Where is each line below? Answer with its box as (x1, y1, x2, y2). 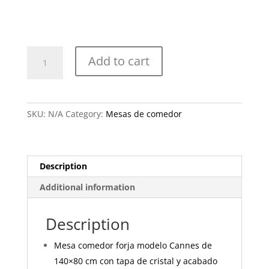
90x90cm (26, 88, 62, 100)
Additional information (39, 181, 135, 193)
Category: (65, 108, 106, 120)
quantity (26, 102, 60, 114)
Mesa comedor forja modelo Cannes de (53, 240, 212, 252)
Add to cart (88, 53, 150, 70)
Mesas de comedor (105, 108, 182, 120)
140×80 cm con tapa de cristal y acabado (53, 255, 217, 267)
